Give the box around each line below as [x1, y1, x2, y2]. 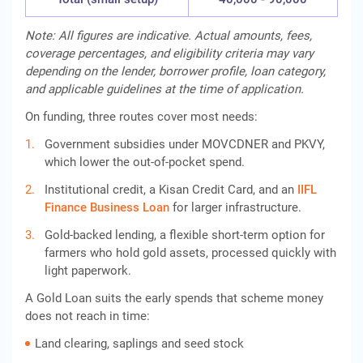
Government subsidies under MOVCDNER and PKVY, [45, 137, 325, 152]
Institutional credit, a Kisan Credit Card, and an [45, 182, 297, 197]
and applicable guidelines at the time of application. [25, 82, 304, 96]
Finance [45, 200, 87, 215]
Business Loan [90, 200, 169, 215]
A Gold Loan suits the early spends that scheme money [25, 291, 323, 305]
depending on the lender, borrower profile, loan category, [25, 64, 326, 79]
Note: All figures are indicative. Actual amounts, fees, [25, 28, 312, 43]
